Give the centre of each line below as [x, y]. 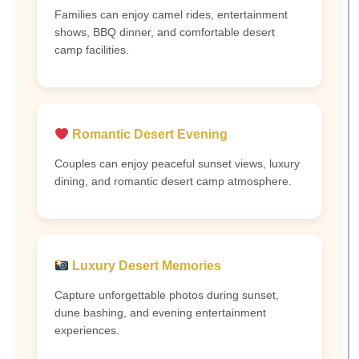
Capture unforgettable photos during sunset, [167, 294]
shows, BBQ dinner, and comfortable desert [165, 32]
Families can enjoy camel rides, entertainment [171, 14]
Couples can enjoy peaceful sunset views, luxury [177, 163]
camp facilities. [92, 49]
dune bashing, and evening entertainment [160, 312]
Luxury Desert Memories [145, 266]
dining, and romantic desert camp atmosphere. [173, 181]
